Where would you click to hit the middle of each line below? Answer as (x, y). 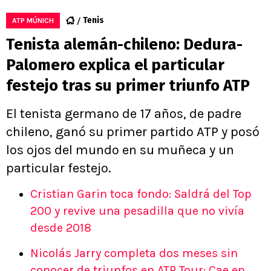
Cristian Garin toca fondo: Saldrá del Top (141, 194)
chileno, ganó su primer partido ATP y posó (133, 132)
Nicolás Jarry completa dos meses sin (134, 253)
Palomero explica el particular (115, 65)
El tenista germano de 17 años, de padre (124, 114)
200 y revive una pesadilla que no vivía (137, 211)
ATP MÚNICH (33, 21)
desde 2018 (61, 228)
